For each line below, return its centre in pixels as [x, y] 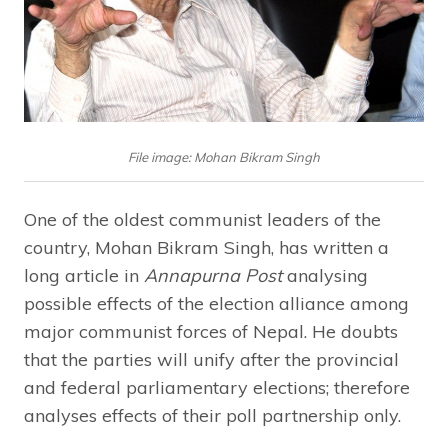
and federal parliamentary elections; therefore [217, 387]
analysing [325, 275]
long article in [84, 275]
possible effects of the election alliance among [216, 303]
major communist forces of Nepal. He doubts [211, 331]
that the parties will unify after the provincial [211, 359]
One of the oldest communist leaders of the [202, 219]
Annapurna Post [213, 275]
